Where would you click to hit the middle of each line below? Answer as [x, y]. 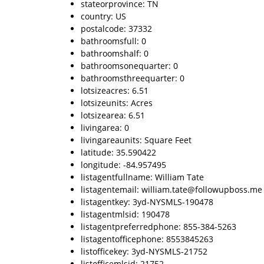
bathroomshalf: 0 [115, 53]
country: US [103, 16]
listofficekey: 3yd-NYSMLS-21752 [144, 251]
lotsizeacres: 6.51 [115, 90]
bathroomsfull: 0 [113, 41]
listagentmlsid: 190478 [125, 214]
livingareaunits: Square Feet [136, 140]
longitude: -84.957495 [123, 165]
